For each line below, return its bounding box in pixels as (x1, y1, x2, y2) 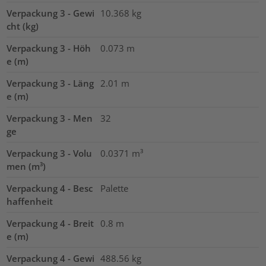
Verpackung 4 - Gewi (7, 252, 95, 264)
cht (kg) (7, 20, 39, 32)
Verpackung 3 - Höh (7, 42, 91, 54)
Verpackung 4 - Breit (7, 217, 94, 229)
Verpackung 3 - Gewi (7, 7, 95, 19)
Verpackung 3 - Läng (7, 77, 94, 89)
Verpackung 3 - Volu (7, 147, 93, 159)
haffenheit (7, 195, 53, 207)
